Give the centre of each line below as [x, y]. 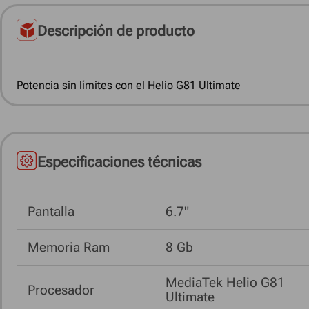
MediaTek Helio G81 [225, 283]
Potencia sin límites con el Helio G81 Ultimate [129, 85]
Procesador [61, 290]
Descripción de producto [116, 31]
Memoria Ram [69, 248]
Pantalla [51, 211]
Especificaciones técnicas [119, 162]
